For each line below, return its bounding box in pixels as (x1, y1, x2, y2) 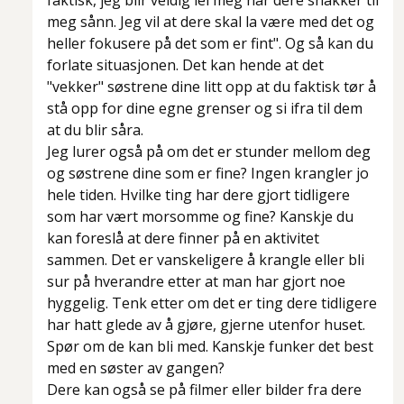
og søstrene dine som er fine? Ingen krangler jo (47, 163, 369, 184)
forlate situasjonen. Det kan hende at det (47, 55, 324, 76)
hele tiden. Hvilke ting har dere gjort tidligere (47, 185, 350, 206)
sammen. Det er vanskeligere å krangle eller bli (47, 250, 364, 271)
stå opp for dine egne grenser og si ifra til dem (47, 98, 363, 119)
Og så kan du (281, 33, 373, 54)
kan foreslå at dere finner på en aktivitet (47, 228, 319, 249)
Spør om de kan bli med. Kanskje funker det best (47, 336, 373, 357)
